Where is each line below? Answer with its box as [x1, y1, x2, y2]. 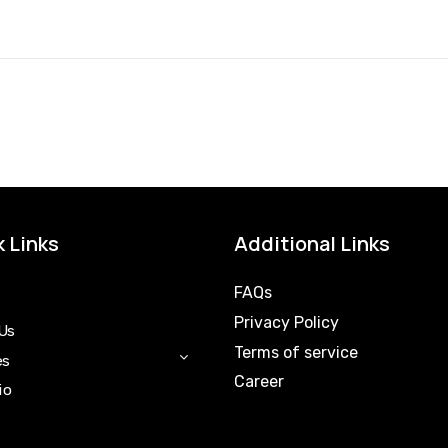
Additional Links [234, 230, 390, 257]
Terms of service [234, 342, 358, 362]
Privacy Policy [234, 312, 339, 332]
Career [234, 372, 284, 392]
